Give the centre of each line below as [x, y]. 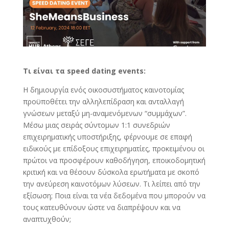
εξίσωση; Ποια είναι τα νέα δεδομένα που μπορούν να [114, 196]
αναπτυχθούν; [47, 219]
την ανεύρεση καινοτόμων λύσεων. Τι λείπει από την [111, 184]
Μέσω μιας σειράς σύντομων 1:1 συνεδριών [96, 125]
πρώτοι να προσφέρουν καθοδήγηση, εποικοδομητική [114, 161]
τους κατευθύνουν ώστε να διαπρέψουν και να [101, 208]
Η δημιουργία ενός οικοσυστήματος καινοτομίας [103, 90]
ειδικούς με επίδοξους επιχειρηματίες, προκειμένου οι [113, 149]
